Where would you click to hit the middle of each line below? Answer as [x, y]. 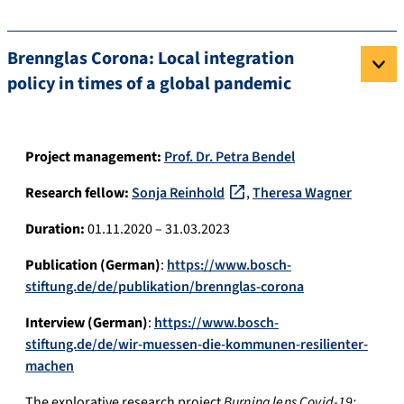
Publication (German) [93, 266]
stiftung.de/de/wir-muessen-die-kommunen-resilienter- [197, 345]
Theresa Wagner [302, 193]
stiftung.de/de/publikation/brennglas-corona [165, 287]
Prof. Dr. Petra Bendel [230, 157]
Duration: [55, 230]
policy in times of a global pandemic [149, 84]
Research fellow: [77, 193]
